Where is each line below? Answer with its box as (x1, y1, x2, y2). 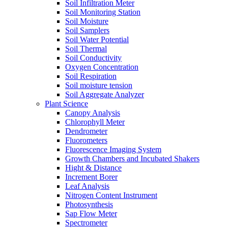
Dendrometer (65, 127, 107, 136)
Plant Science (45, 99, 88, 108)
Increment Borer (65, 173, 118, 182)
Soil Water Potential (65, 35, 129, 44)
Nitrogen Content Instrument (65, 191, 157, 200)
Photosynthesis (65, 200, 113, 209)
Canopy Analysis (65, 108, 120, 118)
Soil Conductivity (65, 53, 122, 63)
